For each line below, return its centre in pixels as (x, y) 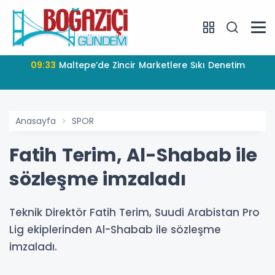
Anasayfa (36, 121)
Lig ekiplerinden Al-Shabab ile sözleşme (115, 229)
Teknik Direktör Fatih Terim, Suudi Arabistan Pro (134, 212)
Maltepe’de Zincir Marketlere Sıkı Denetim (152, 65)
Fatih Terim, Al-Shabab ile (133, 155)
